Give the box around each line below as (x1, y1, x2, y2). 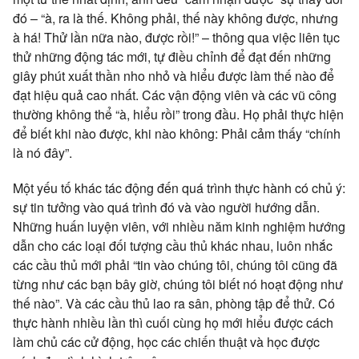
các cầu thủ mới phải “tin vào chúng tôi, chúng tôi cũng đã (13, 256, 337, 275)
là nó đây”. (13, 143, 72, 163)
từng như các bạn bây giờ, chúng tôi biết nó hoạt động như (13, 275, 343, 294)
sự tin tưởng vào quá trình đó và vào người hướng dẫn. (13, 198, 320, 217)
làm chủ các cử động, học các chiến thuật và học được (13, 333, 320, 352)
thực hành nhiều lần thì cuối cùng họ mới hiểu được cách (13, 313, 333, 333)
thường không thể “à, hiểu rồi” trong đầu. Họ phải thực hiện (13, 105, 344, 124)
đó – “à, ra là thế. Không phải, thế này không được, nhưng (13, 9, 338, 28)
